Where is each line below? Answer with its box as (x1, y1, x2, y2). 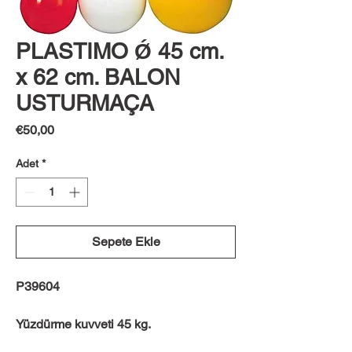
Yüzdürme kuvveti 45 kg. (16, 317, 151, 332)
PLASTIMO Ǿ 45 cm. (16, 38, 223, 64)
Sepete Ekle (91, 234, 160, 249)
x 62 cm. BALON (16, 64, 180, 90)
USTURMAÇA (16, 90, 154, 115)
